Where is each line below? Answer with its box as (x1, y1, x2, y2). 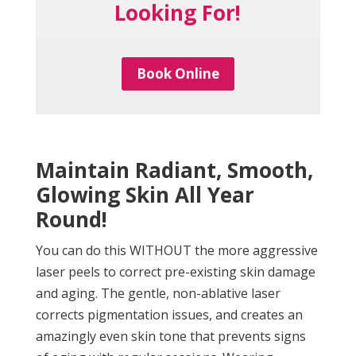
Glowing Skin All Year (35, 180, 254, 210)
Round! (35, 205, 107, 234)
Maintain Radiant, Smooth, (35, 156, 313, 185)
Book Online (136, 64, 219, 83)
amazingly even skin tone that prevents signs (35, 327, 306, 346)
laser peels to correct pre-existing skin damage (35, 263, 315, 281)
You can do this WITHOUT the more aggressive (35, 242, 318, 260)
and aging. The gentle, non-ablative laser (35, 284, 281, 303)
